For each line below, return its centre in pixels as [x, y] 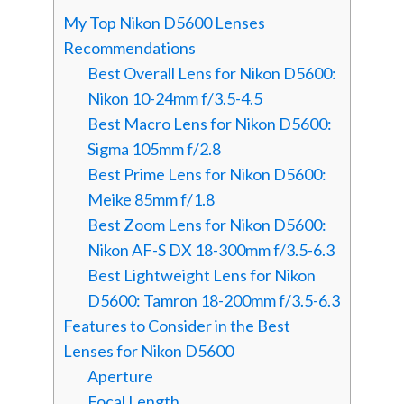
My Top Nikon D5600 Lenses [164, 22]
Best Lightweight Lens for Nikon [201, 275]
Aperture [120, 376]
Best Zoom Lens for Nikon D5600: [207, 224]
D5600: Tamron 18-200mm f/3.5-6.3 [213, 300]
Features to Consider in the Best [176, 325]
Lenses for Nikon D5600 [148, 350]
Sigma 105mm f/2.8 [154, 148]
